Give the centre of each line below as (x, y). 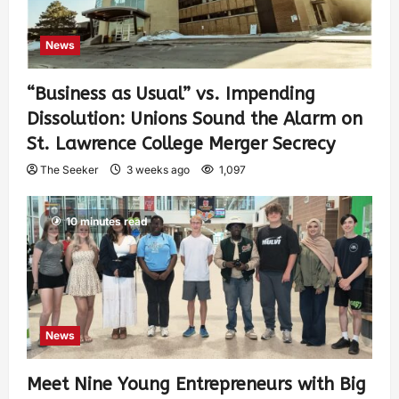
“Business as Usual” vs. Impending (171, 94)
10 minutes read (107, 221)
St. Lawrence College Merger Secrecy (181, 143)
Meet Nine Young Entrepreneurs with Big (196, 384)
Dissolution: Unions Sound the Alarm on (195, 118)
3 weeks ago (158, 169)
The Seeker (69, 169)
